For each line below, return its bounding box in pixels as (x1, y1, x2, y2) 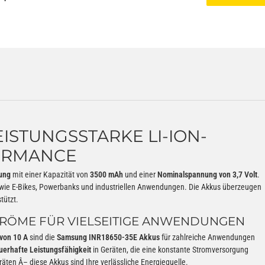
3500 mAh (90, 169, 123, 179)
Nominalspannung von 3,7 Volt (157, 169, 257, 179)
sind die (28, 232, 57, 242)
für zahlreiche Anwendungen (160, 232, 255, 242)
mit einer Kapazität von (11, 169, 90, 179)
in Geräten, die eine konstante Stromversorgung (91, 244, 248, 254)
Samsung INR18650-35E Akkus (57, 232, 160, 242)
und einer (123, 169, 157, 179)
